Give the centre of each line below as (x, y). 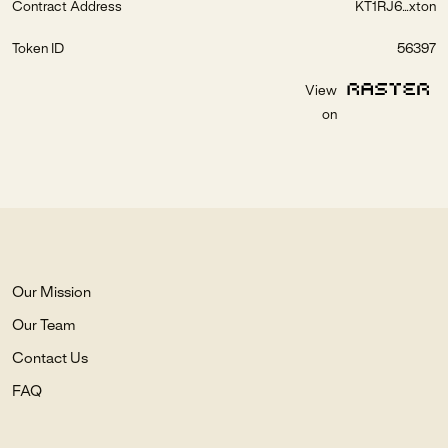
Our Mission (51, 293)
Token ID (38, 49)
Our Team (43, 326)
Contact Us (50, 359)
